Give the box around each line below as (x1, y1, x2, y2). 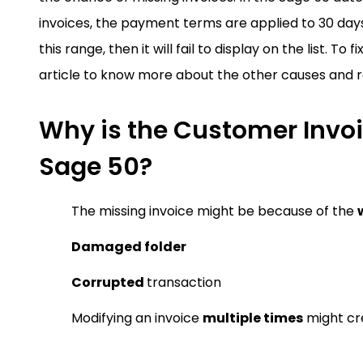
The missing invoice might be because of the (71, 202, 357, 220)
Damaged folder (71, 237, 186, 256)
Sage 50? (39, 150, 152, 184)
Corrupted (71, 273, 147, 292)
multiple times (203, 309, 303, 327)
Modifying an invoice (71, 309, 203, 327)
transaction (147, 273, 221, 292)
